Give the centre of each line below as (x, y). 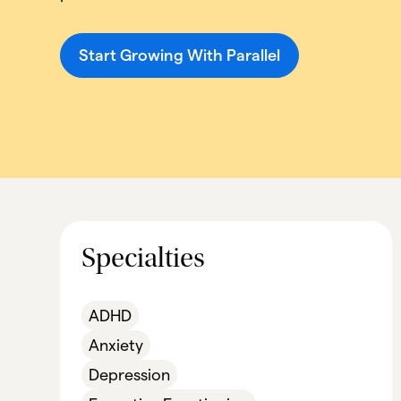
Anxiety (116, 345)
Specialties (144, 260)
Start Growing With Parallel (180, 55)
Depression (130, 375)
